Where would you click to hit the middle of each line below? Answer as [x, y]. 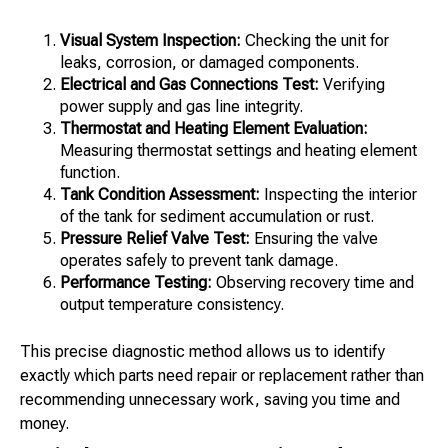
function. [90, 173]
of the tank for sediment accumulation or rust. [217, 217]
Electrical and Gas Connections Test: [189, 85]
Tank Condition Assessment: [160, 195]
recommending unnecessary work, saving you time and [210, 400]
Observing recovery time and [313, 283]
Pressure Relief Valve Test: [155, 239]
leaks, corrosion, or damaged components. [209, 63]
